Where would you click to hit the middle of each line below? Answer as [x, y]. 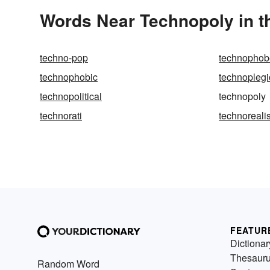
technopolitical [71, 96]
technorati [61, 116]
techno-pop [64, 58]
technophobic [69, 77]
